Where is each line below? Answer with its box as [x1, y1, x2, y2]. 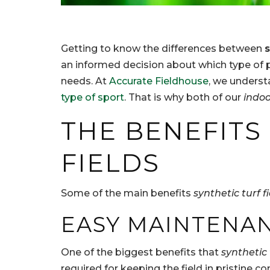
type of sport [61, 92, 124, 104]
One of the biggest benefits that [61, 246, 221, 259]
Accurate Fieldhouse [109, 75, 209, 87]
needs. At [61, 75, 109, 87]
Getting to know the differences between [61, 43, 265, 55]
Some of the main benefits [61, 187, 193, 199]
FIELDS [61, 148, 160, 178]
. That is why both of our [124, 92, 243, 104]
